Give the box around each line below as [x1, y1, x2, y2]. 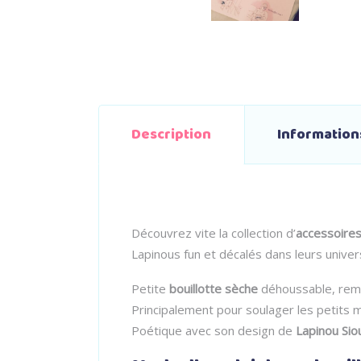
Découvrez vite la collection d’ [131, 224, 296, 241]
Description [131, 122, 211, 146]
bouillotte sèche [169, 280, 258, 297]
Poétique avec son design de [131, 322, 296, 338]
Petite [131, 280, 169, 297]
